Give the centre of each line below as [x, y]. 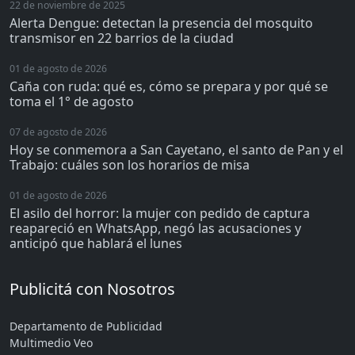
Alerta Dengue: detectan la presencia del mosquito [161, 23]
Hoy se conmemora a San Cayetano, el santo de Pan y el [176, 149]
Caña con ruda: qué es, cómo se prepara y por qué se [169, 86]
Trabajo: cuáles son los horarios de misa [130, 164]
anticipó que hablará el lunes [96, 243]
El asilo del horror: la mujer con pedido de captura [160, 213]
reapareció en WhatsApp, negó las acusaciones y [155, 228]
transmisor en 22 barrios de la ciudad [122, 38]
